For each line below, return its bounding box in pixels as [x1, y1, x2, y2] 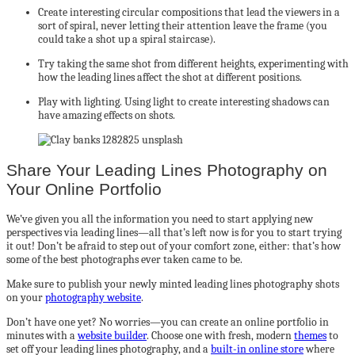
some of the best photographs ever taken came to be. [6, 253, 242, 267]
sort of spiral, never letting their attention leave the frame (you [38, 19, 327, 33]
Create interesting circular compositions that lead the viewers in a [38, 6, 340, 20]
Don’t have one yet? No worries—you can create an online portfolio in [6, 315, 329, 330]
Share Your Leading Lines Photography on [6, 160, 327, 179]
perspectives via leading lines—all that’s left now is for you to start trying [6, 226, 342, 240]
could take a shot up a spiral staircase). [38, 32, 216, 47]
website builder [78, 329, 147, 343]
